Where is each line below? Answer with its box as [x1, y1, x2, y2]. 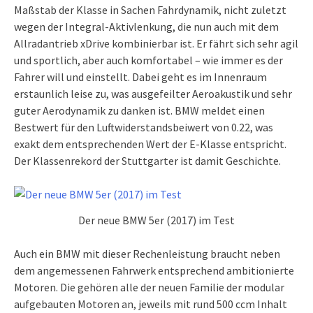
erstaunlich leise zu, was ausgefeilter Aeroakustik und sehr [14, 86, 292, 101]
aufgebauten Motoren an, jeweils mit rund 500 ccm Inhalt [14, 296, 287, 311]
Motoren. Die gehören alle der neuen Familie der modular [14, 279, 284, 294]
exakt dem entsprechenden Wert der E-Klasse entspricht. [14, 136, 286, 151]
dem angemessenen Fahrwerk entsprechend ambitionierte [14, 263, 294, 277]
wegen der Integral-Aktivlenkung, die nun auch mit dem [14, 19, 279, 34]
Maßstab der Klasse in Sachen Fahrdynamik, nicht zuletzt [14, 2, 286, 17]
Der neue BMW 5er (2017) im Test [78, 212, 235, 227]
